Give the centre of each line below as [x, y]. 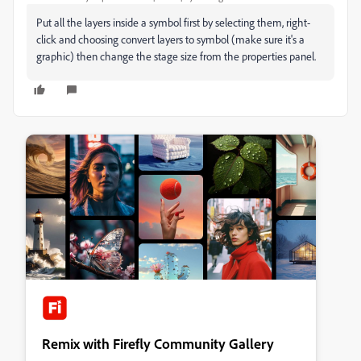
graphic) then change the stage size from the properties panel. [176, 56]
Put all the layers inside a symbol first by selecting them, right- [173, 23]
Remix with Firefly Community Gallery [158, 344]
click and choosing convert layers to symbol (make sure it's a [170, 39]
